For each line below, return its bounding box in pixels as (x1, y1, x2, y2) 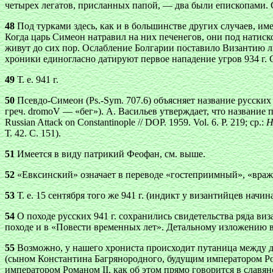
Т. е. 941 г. (15, 74, 58, 85)
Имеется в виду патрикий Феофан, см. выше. (15, 149, 205, 159)
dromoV (28, 106, 60, 116)
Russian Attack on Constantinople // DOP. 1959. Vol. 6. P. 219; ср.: (5, 117, 266, 127)
